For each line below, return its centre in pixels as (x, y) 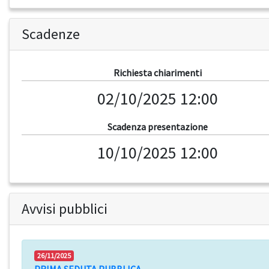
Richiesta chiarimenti (158, 73)
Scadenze (51, 34)
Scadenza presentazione (158, 127)
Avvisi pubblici (65, 209)
